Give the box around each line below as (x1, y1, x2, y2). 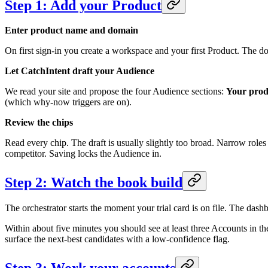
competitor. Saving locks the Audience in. (5, 148, 162, 159)
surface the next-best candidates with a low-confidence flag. (5, 234, 230, 245)
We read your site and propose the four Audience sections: (5, 86, 226, 97)
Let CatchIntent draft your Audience (5, 66, 154, 77)
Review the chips (5, 117, 73, 128)
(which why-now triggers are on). (5, 97, 132, 108)
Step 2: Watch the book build (5, 175, 182, 191)
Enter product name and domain (5, 25, 138, 36)
